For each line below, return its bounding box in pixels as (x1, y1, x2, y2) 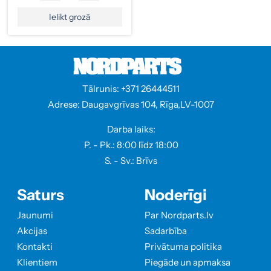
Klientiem (17, 256, 58, 268)
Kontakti (17, 240, 53, 252)
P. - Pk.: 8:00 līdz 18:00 (83, 139, 178, 151)
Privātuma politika (145, 240, 222, 252)
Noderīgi (145, 185, 207, 204)
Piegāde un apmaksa (145, 256, 230, 268)
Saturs (17, 185, 65, 204)
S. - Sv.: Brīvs (105, 154, 157, 166)
